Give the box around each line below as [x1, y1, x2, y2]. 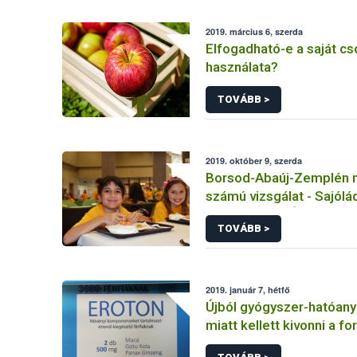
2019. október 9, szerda [206, 155, 303, 167]
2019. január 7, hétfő [206, 284, 291, 296]
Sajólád [206, 225, 252, 241]
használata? [206, 59, 279, 75]
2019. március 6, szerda [206, 25, 304, 37]
